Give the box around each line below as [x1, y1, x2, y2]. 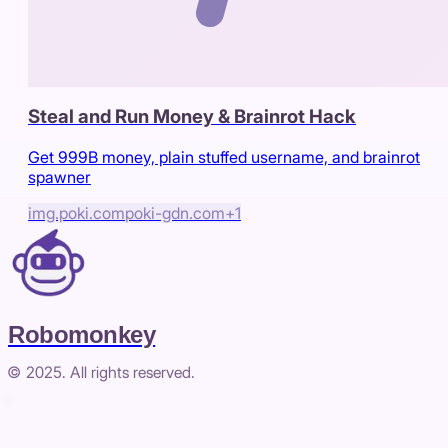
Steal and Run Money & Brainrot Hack [28, 105, 356, 129]
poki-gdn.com [125, 203, 225, 224]
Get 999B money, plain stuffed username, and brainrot [28, 147, 420, 168]
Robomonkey [8, 321, 156, 349]
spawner [28, 167, 91, 188]
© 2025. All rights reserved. [8, 363, 195, 383]
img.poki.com [28, 203, 125, 224]
